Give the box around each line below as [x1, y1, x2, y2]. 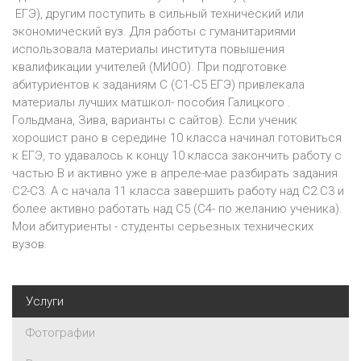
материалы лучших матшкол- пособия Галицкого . [12, 95, 291, 110]
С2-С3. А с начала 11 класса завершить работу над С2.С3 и [12, 184, 344, 198]
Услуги [26, 294, 64, 309]
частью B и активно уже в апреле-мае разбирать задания [12, 166, 338, 180]
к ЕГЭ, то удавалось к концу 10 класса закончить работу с [12, 148, 342, 163]
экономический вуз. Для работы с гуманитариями [12, 24, 296, 39]
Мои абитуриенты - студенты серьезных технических [12, 219, 313, 234]
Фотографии [26, 326, 95, 340]
